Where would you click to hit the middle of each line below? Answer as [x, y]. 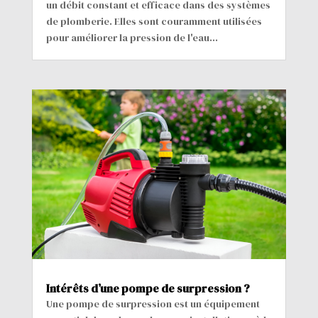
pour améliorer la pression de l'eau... [132, 38]
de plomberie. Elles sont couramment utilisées [154, 22]
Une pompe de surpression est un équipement [153, 304]
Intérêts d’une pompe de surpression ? [148, 289]
